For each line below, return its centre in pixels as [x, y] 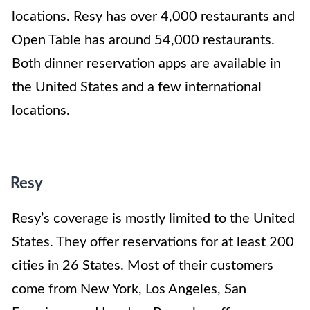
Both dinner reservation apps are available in [146, 64]
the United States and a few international [137, 88]
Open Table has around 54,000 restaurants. [143, 40]
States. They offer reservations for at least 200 [153, 243]
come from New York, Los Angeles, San [129, 290]
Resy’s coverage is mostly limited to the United [153, 219]
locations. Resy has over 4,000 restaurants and [153, 17]
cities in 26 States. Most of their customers [143, 266]
